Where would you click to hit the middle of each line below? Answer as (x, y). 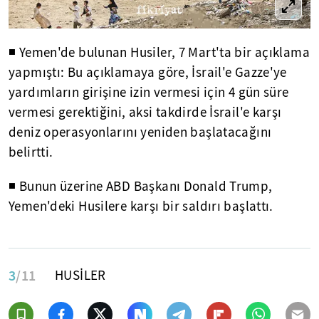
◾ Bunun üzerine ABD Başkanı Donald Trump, (141, 187)
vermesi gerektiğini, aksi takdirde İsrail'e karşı (145, 113)
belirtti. (31, 152)
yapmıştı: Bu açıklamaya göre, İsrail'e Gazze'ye (148, 73)
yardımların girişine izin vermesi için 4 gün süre (149, 93)
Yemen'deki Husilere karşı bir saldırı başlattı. (141, 206)
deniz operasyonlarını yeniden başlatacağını (140, 132)
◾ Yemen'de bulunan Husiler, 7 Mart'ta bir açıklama (159, 53)
